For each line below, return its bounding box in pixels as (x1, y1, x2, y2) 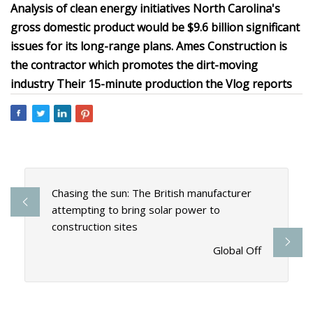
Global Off (213, 243, 262, 258)
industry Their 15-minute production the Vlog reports (10, 76, 292, 92)
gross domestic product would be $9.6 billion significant (10, 20, 300, 35)
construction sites (51, 219, 138, 234)
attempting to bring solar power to (51, 203, 220, 217)
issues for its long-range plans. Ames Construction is (10, 38, 287, 54)
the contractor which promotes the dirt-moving (10, 57, 258, 73)
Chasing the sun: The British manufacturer (51, 186, 252, 201)
